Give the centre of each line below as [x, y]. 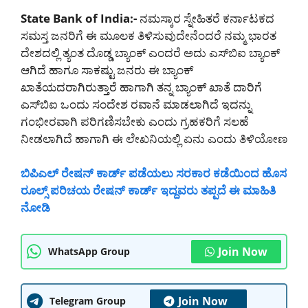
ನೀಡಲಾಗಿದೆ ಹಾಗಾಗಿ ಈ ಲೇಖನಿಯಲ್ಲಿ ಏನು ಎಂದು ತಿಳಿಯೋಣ [154, 138]
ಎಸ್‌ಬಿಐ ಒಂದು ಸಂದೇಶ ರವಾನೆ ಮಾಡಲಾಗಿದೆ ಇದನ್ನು [136, 104]
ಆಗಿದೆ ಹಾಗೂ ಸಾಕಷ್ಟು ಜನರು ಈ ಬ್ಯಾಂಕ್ [107, 69]
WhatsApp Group [89, 252]
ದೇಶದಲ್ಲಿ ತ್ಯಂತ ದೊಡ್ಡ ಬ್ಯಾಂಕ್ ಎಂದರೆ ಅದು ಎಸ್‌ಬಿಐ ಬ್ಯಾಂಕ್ [150, 52]
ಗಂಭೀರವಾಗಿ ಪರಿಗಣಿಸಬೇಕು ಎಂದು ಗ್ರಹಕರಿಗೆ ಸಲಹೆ [135, 121]
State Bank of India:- [79, 18]
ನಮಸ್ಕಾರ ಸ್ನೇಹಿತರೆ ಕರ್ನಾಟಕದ [206, 18]
